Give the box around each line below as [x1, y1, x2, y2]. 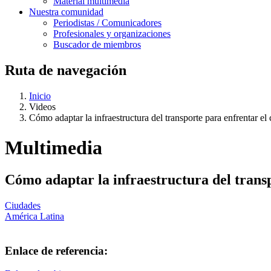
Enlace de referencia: [5, 244, 108, 257]
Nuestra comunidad [29, 7, 103, 18]
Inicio [29, 91, 51, 102]
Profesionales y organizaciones [53, 28, 171, 39]
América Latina [5, 211, 64, 221]
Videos [29, 102, 56, 113]
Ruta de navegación [5, 62, 126, 79]
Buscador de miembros [53, 39, 141, 50]
